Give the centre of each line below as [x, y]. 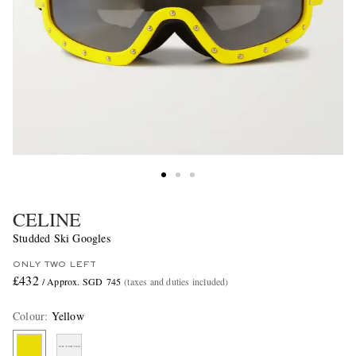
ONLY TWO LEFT [54, 265]
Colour [29, 316]
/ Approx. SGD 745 [81, 282]
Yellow [68, 316]
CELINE [47, 220]
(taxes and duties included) [176, 282]
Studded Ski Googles [62, 238]
